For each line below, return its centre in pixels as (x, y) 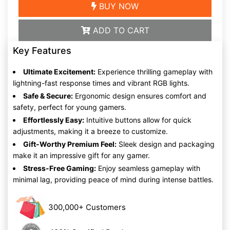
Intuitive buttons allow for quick (138, 120)
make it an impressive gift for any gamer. (81, 155)
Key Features (42, 51)
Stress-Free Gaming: (60, 168)
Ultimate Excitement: (59, 72)
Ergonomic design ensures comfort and (140, 96)
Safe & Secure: (48, 96)
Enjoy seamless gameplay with (148, 168)
